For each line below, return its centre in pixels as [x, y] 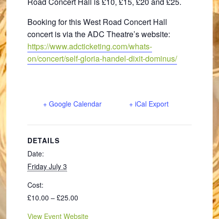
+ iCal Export [149, 104]
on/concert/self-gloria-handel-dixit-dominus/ [102, 58]
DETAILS [43, 140]
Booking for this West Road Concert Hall [97, 22]
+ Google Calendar [72, 104]
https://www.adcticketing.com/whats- [89, 46]
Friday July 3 [47, 166]
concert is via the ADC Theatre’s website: [99, 34]
